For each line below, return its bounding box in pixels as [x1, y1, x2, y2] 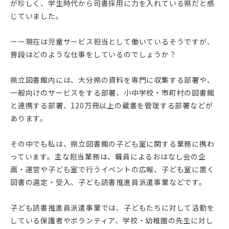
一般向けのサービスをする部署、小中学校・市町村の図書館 [10, 87, 215, 98]
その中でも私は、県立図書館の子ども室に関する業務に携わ [10, 138, 215, 149]
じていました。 [10, 10, 63, 21]
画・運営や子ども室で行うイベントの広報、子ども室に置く [10, 164, 215, 174]
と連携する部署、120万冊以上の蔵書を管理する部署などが [10, 100, 213, 110]
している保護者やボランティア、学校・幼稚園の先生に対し [10, 215, 214, 225]
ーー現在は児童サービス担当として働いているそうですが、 [10, 36, 215, 47]
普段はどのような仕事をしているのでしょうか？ [10, 49, 177, 59]
